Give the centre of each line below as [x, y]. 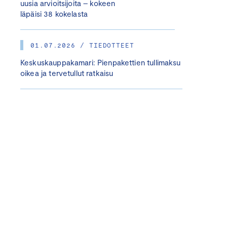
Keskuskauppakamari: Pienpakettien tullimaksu [101, 62]
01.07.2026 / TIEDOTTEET [82, 45]
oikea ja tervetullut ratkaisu [67, 73]
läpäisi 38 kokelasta [54, 14]
